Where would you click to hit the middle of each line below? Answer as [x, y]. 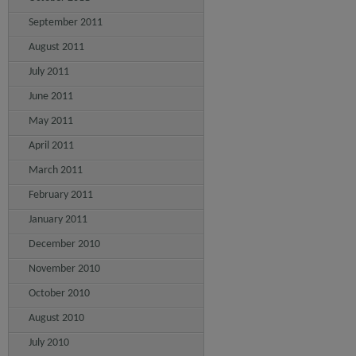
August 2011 [56, 47]
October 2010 [59, 294]
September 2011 [66, 23]
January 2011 [58, 220]
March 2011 [56, 170]
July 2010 [49, 343]
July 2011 [49, 72]
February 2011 [61, 195]
